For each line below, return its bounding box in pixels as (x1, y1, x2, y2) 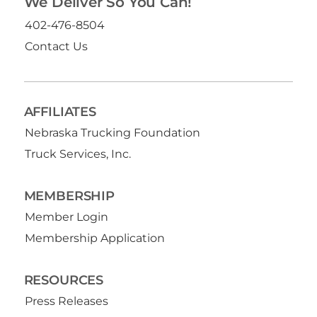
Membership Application (25, 231, 166, 245)
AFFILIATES (23, 103, 96, 120)
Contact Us (25, 39, 88, 53)
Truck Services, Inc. (25, 146, 132, 161)
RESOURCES (23, 271, 103, 288)
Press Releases (25, 294, 109, 309)
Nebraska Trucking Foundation (25, 125, 201, 139)
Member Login (25, 209, 109, 224)
